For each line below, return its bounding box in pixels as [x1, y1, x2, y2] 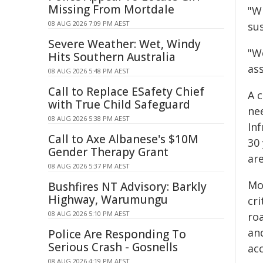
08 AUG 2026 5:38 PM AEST [48, 114, 130, 123]
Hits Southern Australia [48, 49, 176, 65]
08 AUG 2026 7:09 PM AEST [48, 19, 130, 28]
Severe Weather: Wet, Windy [48, 36, 201, 52]
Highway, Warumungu [48, 192, 168, 207]
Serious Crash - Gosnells [48, 240, 178, 255]
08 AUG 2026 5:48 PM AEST [48, 66, 130, 75]
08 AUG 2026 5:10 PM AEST [48, 209, 130, 218]
